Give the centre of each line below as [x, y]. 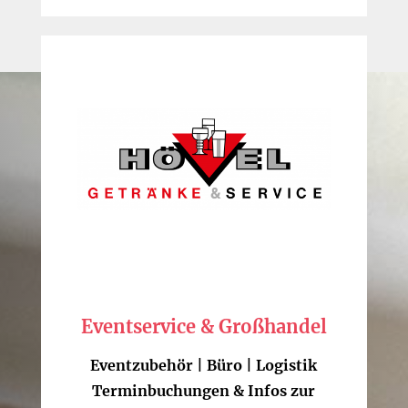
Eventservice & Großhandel [204, 327]
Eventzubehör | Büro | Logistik [204, 366]
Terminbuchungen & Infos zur [204, 391]
